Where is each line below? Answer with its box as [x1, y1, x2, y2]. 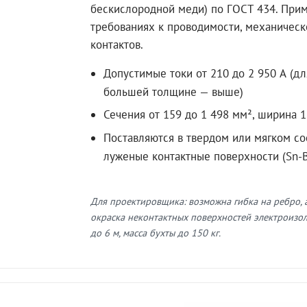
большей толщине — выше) [103, 84, 244, 99]
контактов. [90, 36, 143, 52]
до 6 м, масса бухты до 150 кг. [90, 226, 221, 240]
